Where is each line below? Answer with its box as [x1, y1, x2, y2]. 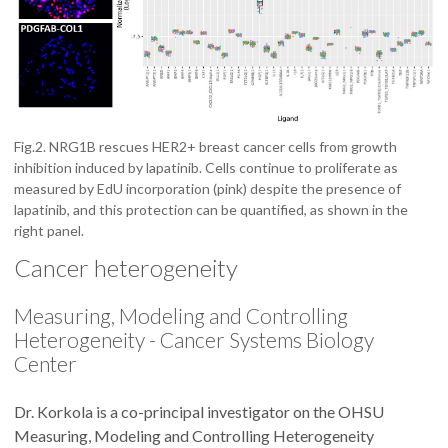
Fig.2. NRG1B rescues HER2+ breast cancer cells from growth [14, 137, 397, 155]
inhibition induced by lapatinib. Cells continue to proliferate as [14, 158, 398, 176]
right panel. [14, 221, 84, 239]
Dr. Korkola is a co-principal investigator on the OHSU [14, 401, 384, 421]
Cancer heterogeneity [14, 252, 238, 282]
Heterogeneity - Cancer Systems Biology [14, 326, 374, 352]
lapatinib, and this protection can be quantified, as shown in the [14, 200, 408, 218]
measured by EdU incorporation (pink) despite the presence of [14, 179, 401, 197]
